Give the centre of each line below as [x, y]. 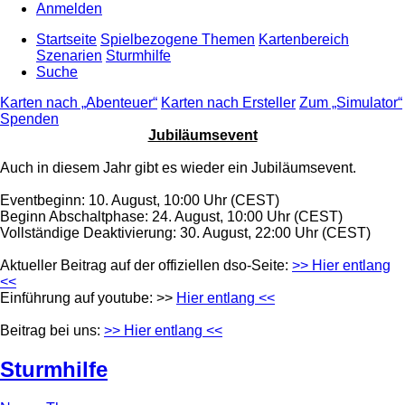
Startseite [66, 40]
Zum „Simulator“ [351, 103]
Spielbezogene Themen [178, 40]
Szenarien [69, 56]
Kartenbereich [304, 40]
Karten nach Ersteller [228, 103]
